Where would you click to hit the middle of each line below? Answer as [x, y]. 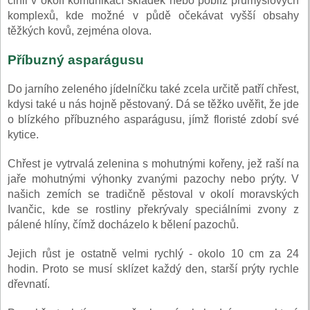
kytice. [23, 135]
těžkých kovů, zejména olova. [81, 31]
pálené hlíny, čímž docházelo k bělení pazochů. [123, 225]
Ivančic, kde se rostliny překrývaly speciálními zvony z [154, 210]
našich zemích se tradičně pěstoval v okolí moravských [154, 194]
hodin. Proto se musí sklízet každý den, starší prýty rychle [154, 269]
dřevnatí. [30, 284]
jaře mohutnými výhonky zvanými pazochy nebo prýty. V [154, 179]
